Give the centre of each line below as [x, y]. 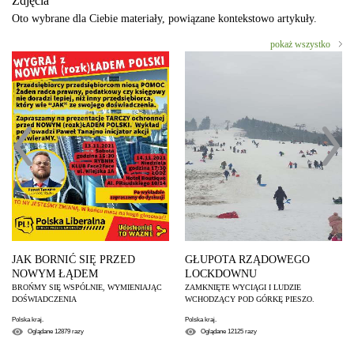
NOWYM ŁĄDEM [55, 273]
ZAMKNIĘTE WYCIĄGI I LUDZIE [243, 287]
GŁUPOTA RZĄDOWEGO [247, 259]
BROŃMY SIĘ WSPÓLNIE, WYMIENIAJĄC [87, 287]
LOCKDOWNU [221, 273]
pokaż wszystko [300, 44]
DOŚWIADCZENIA [44, 299]
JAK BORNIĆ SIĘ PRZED [73, 259]
